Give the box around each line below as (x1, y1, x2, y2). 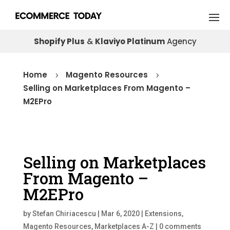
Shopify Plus (33, 36, 85, 47)
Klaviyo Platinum (94, 36, 165, 47)
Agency (164, 36, 197, 47)
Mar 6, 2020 (101, 209, 140, 218)
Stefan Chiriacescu (32, 209, 96, 218)
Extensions (144, 209, 182, 218)
